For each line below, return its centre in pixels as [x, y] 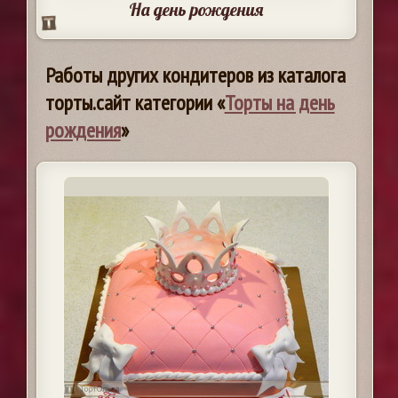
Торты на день [279, 103]
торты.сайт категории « [135, 103]
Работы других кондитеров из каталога [195, 75]
